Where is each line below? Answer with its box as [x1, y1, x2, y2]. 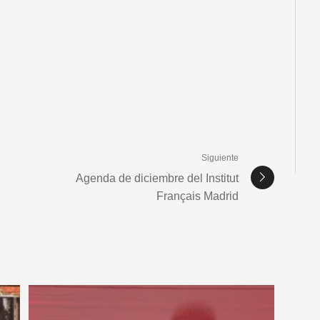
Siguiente [201, 152, 239, 163]
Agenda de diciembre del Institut [76, 171, 239, 184]
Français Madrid [156, 189, 239, 202]
